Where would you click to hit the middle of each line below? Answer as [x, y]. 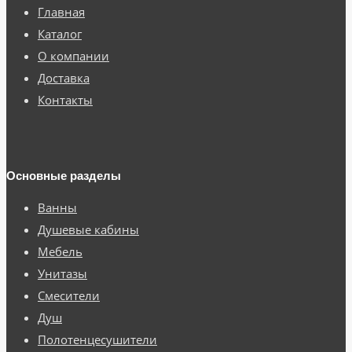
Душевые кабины [88, 229]
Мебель [60, 251]
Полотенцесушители [97, 339]
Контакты [65, 99]
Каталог [60, 33]
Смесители [69, 295]
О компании [73, 55]
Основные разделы [64, 176]
